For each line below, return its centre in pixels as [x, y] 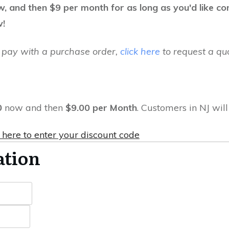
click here [140, 52]
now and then [34, 108]
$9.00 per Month [101, 108]
